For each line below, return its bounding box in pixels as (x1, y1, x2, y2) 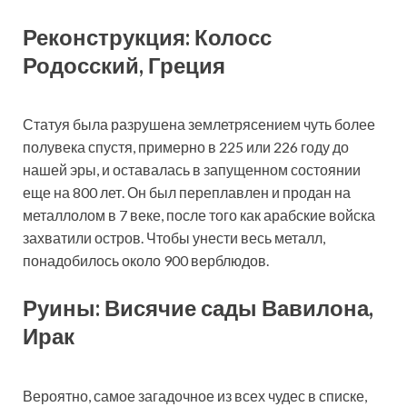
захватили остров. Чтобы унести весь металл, (23, 229, 325, 247)
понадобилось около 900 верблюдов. (23, 252, 269, 270)
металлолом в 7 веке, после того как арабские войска (23, 206, 375, 224)
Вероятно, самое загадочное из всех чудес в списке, (23, 386, 367, 404)
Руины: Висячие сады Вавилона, (23, 294, 373, 322)
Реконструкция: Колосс (23, 23, 272, 50)
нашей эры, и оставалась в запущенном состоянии (23, 161, 361, 179)
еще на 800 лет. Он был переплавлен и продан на (23, 184, 351, 202)
